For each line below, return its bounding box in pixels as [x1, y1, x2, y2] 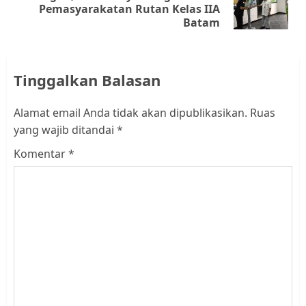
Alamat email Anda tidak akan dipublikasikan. [14, 105, 247, 120]
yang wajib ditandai [14, 122, 117, 137]
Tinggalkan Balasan [14, 69, 161, 90]
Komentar [14, 145, 68, 161]
